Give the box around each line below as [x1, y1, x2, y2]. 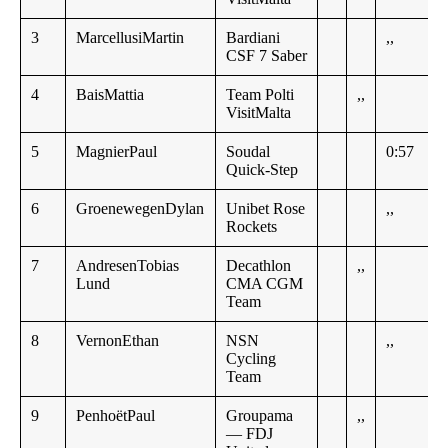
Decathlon [226, 257, 291, 275]
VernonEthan [76, 332, 159, 350]
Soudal [226, 143, 270, 161]
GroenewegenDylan [76, 200, 204, 218]
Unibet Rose [226, 200, 305, 218]
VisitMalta [226, 104, 291, 122]
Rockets [226, 218, 277, 236]
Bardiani [226, 29, 280, 47]
